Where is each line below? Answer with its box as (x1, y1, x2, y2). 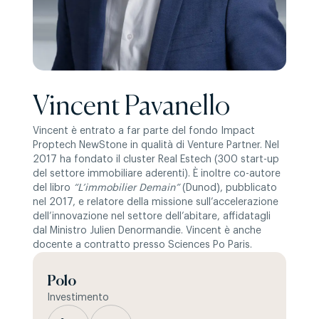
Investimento (47, 293, 109, 303)
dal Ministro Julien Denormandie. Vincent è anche (33, 226, 261, 236)
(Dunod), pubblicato (179, 183, 277, 193)
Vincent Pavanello (33, 94, 230, 121)
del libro (33, 183, 73, 193)
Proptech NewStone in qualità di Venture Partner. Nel (33, 140, 279, 150)
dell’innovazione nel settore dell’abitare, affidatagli (33, 211, 271, 221)
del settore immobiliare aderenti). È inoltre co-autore (33, 169, 281, 179)
